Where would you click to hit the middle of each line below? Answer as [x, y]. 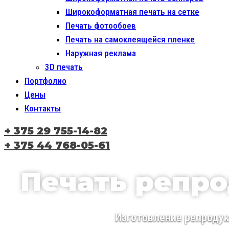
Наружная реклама [101, 53]
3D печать [64, 67]
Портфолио [45, 81]
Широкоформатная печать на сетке [132, 12]
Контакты [43, 108]
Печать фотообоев [101, 26]
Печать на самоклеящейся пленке [130, 39]
